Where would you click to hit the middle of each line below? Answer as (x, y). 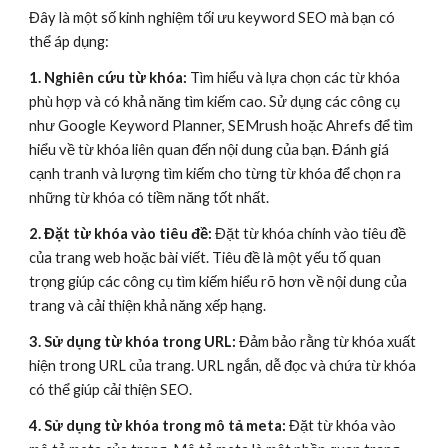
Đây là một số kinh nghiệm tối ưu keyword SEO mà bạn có (212, 18)
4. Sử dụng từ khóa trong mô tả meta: (158, 426)
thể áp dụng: (69, 42)
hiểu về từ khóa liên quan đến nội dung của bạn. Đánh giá (209, 150)
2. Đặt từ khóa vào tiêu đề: (122, 234)
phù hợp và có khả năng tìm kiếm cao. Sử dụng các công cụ (215, 102)
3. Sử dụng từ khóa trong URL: (133, 342)
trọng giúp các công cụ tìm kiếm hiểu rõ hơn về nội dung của (218, 282)
